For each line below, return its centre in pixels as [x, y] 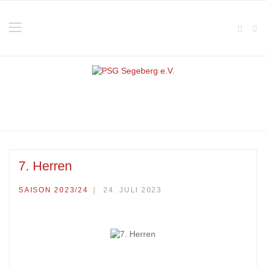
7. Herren [45, 166]
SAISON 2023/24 [53, 190]
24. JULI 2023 [133, 190]
